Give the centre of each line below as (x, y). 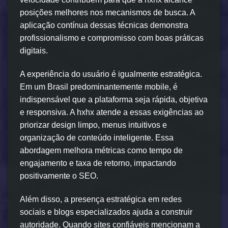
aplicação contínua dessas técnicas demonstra (104, 25)
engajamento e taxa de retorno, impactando (98, 163)
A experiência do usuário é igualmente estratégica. (111, 74)
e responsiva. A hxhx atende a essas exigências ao (112, 112)
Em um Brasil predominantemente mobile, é (99, 87)
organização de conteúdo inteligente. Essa (97, 138)
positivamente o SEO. (59, 176)
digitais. (34, 51)
